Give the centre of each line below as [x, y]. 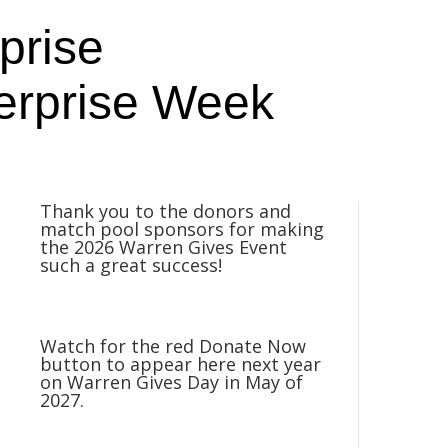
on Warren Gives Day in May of [172, 382]
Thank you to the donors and [166, 211]
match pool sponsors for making [182, 229]
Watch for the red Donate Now [173, 346]
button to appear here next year [181, 364]
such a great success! [131, 265]
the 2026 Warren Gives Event [164, 247]
